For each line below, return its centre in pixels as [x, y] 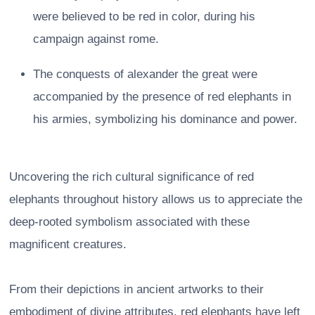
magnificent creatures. [68, 244]
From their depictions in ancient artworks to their [136, 289]
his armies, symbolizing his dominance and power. [165, 119]
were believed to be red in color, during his [144, 16]
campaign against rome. [96, 39]
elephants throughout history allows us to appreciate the [156, 199]
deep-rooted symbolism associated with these [129, 221]
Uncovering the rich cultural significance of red [131, 176]
